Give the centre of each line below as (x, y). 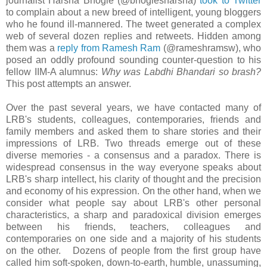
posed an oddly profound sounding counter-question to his (133, 60)
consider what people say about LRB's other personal (133, 203)
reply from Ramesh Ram (109, 48)
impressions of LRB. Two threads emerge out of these (133, 144)
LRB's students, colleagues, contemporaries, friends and (133, 120)
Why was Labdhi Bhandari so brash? (181, 72)
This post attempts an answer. (70, 84)
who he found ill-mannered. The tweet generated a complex (133, 24)
